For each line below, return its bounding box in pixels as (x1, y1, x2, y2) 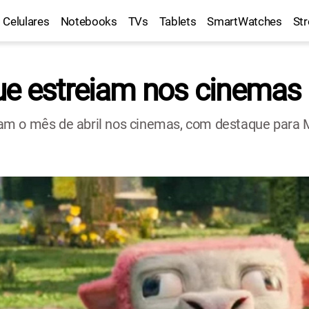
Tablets (159, 14, 197, 28)
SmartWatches (207, 14, 282, 28)
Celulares (3, 14, 50, 28)
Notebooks (60, 14, 117, 28)
